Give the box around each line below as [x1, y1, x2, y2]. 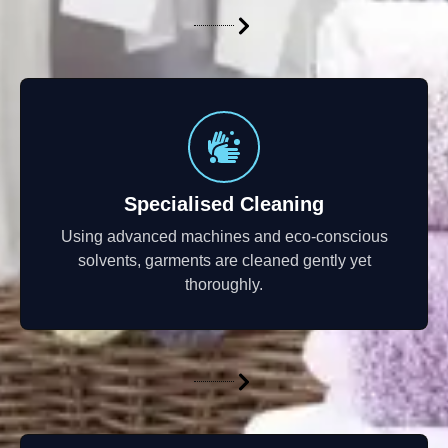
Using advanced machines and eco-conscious [60, 227, 388, 245]
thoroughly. [185, 275, 263, 293]
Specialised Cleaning [124, 192, 324, 215]
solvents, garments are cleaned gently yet [77, 251, 371, 269]
